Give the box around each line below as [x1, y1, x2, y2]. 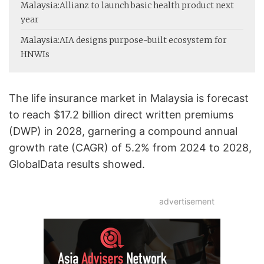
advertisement [159, 196, 214, 206]
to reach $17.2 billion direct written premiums [9, 108, 233, 121]
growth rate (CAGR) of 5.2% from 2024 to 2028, [9, 141, 252, 154]
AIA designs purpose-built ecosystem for [60, 34, 227, 45]
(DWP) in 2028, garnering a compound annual [9, 124, 237, 137]
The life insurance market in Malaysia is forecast [9, 91, 249, 104]
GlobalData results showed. [9, 157, 145, 170]
